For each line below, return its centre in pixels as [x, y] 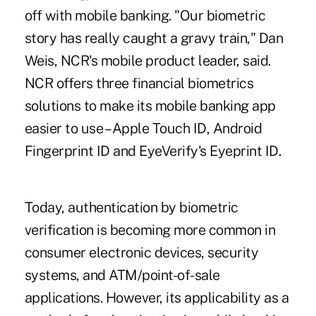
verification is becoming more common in [150, 230]
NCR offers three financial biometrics [139, 84]
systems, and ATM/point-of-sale [122, 275]
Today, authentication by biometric [131, 208]
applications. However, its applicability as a [157, 298]
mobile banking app [215, 106]
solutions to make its [90, 106]
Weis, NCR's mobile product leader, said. [147, 61]
